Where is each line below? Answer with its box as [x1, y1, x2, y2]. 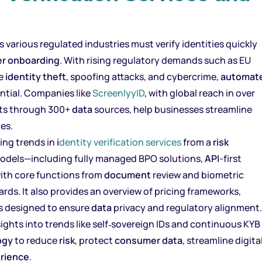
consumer [115, 233, 160, 247]
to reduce [13, 233, 59, 247]
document [104, 168, 151, 181]
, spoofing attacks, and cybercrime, [66, 70, 220, 83]
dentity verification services [59, 135, 181, 149]
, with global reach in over [144, 86, 255, 99]
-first [219, 151, 242, 165]
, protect [75, 233, 115, 247]
